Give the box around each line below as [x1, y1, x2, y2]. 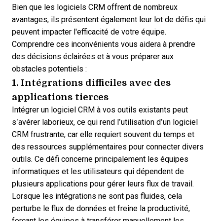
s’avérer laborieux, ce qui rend [12, 118, 117, 126]
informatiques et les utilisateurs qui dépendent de [12, 167, 184, 176]
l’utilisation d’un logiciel [117, 118, 198, 126]
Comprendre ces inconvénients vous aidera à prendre [12, 40, 195, 48]
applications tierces [12, 90, 109, 103]
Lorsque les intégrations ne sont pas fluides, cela [12, 192, 182, 200]
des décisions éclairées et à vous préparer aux [12, 52, 174, 61]
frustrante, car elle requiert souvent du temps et [29, 130, 194, 139]
